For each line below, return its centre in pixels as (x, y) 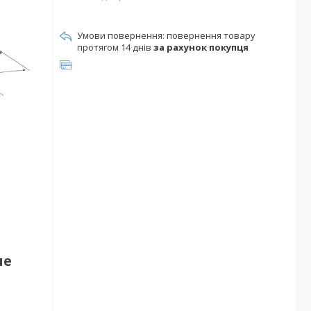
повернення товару (211, 35)
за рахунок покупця (201, 47)
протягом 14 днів (115, 47)
